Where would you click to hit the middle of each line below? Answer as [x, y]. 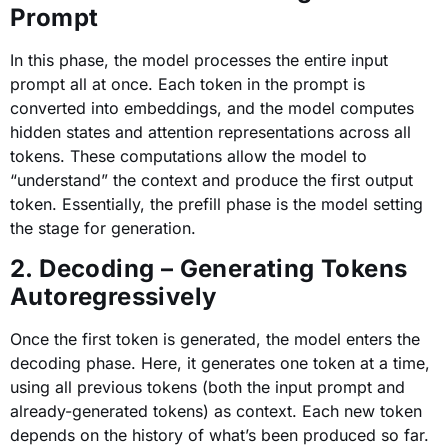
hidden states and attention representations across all [210, 132]
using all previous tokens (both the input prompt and [207, 386]
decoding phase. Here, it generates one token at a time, [220, 362]
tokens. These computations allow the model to [188, 156]
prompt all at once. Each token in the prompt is [187, 84]
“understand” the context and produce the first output [211, 180]
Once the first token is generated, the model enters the [215, 338]
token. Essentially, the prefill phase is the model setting [216, 204]
